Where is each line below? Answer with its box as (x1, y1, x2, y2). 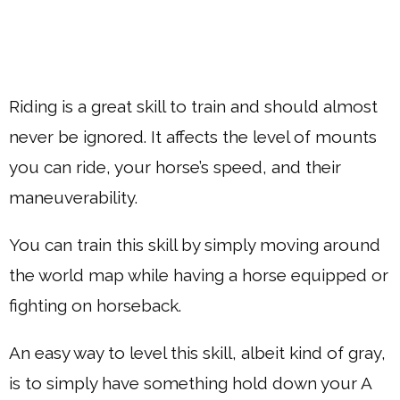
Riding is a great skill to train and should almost (9, 96, 378, 116)
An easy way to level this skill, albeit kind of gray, (9, 342, 386, 362)
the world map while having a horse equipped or (9, 264, 388, 285)
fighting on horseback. (9, 295, 181, 315)
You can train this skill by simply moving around (9, 234, 380, 254)
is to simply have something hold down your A (9, 372, 371, 393)
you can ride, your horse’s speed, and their (9, 156, 341, 177)
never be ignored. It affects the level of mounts (9, 126, 377, 146)
